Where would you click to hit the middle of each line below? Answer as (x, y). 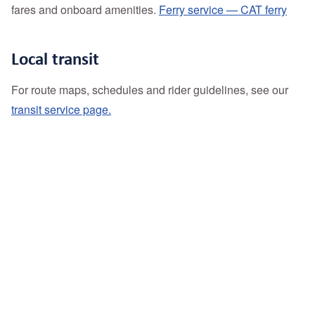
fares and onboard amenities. (85, 10)
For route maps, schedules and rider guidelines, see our (150, 90)
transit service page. (61, 110)
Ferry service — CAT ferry (223, 10)
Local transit (55, 59)
